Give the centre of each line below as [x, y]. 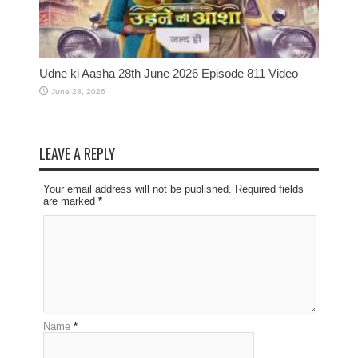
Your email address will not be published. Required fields [173, 189]
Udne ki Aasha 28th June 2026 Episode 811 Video [169, 73]
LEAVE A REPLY [77, 153]
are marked [71, 201]
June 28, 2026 [78, 91]
